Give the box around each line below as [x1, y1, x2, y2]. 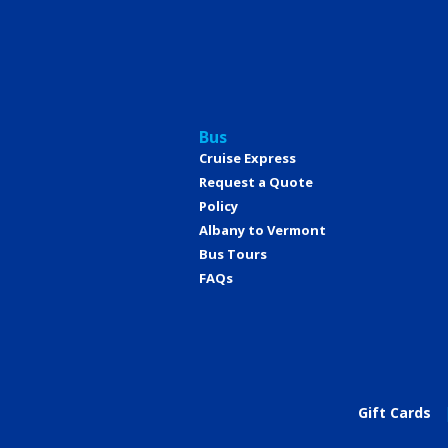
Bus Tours [199, 245, 267, 264]
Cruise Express [199, 149, 296, 168]
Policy [199, 197, 238, 216]
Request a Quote [199, 173, 313, 192]
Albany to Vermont [199, 221, 326, 240]
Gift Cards [357, 403, 431, 423]
